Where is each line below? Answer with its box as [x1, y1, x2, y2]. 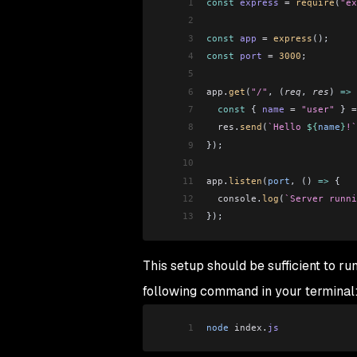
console [206, 192, 257, 204]
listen [228, 175, 262, 186]
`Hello [267, 121, 307, 133]
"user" [295, 104, 335, 115]
